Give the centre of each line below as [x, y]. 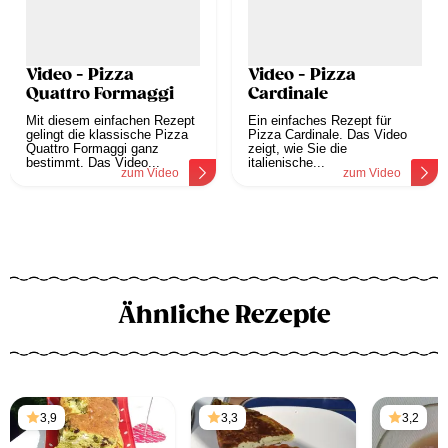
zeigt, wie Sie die [297, 149]
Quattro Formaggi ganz [92, 149]
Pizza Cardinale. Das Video [327, 135]
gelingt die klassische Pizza [107, 135]
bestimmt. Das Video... [93, 163]
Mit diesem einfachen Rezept [110, 121]
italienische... [286, 163]
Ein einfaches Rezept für [319, 121]
